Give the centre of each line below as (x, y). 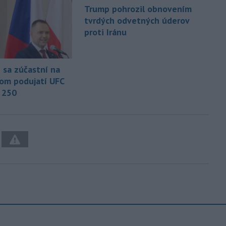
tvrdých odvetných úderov (137, 20)
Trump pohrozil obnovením (138, 9)
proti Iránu (106, 32)
